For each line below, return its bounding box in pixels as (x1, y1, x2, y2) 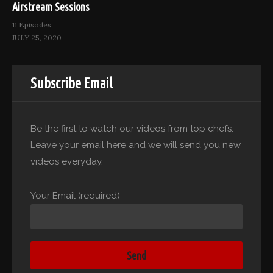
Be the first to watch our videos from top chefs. (30, 122, 233, 134)
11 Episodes (12, 20, 51, 29)
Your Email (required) (30, 190, 120, 201)
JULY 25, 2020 (12, 33, 62, 42)
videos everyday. (30, 155, 103, 167)
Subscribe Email (30, 75, 113, 91)
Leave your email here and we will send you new (30, 139, 241, 151)
